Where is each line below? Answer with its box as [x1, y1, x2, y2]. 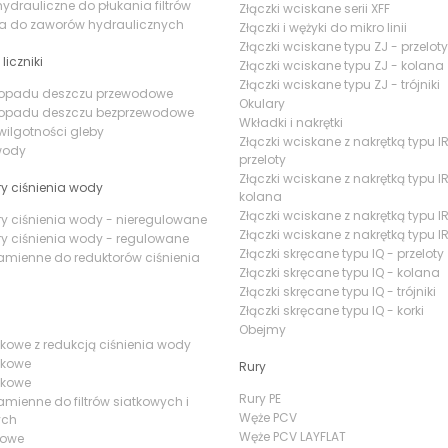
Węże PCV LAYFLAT [239, 428, 346, 445]
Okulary [239, 95, 285, 112]
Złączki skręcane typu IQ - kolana [239, 264, 440, 281]
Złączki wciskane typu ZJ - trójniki [239, 76, 440, 93]
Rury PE [239, 390, 281, 407]
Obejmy [239, 321, 286, 338]
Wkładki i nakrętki [239, 114, 343, 131]
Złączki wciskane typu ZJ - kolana [239, 57, 444, 74]
